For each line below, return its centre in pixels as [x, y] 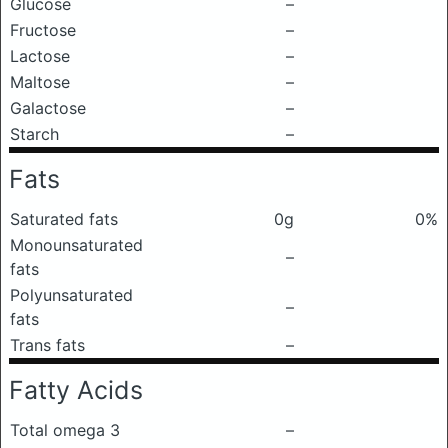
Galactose [48, 108]
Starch [34, 134]
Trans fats [47, 345]
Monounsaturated [76, 245]
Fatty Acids [76, 390]
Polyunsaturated [71, 295]
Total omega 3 [65, 430]
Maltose [40, 82]
